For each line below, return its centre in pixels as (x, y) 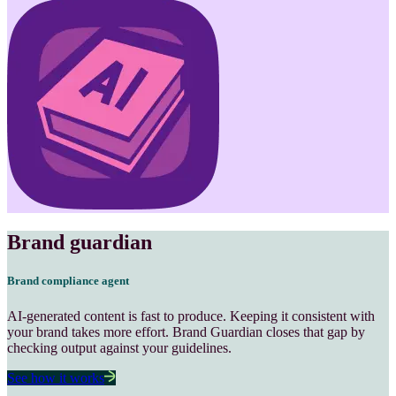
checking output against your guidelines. (119, 347)
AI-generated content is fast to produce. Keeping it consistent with (191, 316)
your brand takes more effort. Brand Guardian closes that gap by (186, 331)
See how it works (56, 377)
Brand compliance (53, 281)
